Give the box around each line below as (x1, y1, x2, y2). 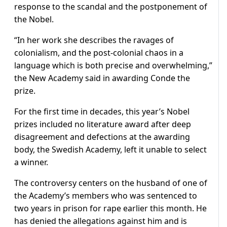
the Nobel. (14, 14, 54, 25)
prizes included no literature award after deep (14, 119, 191, 130)
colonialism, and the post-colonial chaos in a (14, 47, 183, 59)
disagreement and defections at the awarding (14, 131, 190, 143)
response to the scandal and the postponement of (14, 1, 207, 13)
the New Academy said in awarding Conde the (14, 72, 190, 84)
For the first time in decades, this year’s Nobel (14, 106, 190, 118)
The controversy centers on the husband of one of (14, 177, 207, 189)
